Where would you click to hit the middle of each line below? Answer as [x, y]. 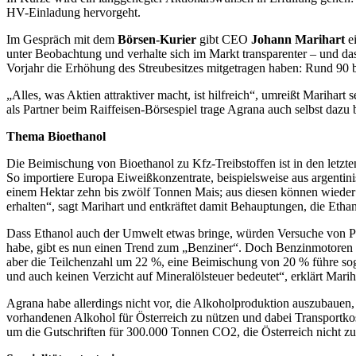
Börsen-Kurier [159, 39]
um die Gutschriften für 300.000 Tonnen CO [118, 331]
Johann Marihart [300, 39]
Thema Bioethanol [56, 136]
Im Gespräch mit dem [62, 39]
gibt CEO [225, 39]
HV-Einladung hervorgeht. [74, 12]
